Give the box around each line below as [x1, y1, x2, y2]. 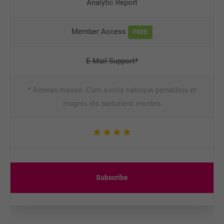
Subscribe [96, 173, 128, 181]
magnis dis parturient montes [63, 99, 161, 108]
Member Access [71, 27, 128, 36]
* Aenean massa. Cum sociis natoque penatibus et [27, 85, 196, 94]
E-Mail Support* [86, 56, 138, 65]
